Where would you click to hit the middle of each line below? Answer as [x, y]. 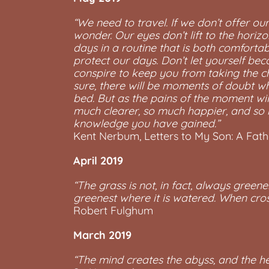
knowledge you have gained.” [147, 123]
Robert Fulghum [113, 210]
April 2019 [98, 161]
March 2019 [102, 235]
